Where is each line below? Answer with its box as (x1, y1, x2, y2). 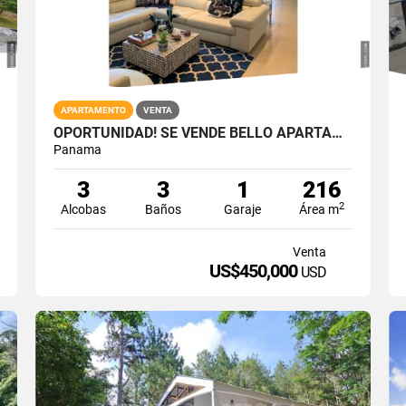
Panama (53, 141, 101, 157)
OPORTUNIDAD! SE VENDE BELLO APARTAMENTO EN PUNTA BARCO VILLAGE (331, 123, 343, 141)
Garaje (224, 201, 262, 217)
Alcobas (61, 201, 107, 217)
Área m (299, 201, 340, 217)
